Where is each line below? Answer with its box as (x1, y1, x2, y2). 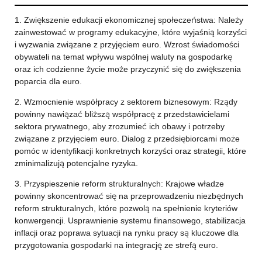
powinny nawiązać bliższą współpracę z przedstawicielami (14, 109, 229, 119)
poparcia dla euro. (14, 76, 82, 87)
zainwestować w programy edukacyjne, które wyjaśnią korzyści (14, 27, 247, 37)
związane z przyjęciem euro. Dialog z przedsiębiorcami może (14, 133, 240, 144)
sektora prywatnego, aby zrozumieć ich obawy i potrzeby (14, 121, 225, 132)
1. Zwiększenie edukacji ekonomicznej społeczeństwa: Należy (14, 15, 243, 25)
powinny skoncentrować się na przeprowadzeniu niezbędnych (14, 191, 243, 201)
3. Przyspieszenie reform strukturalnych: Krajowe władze (14, 178, 224, 189)
